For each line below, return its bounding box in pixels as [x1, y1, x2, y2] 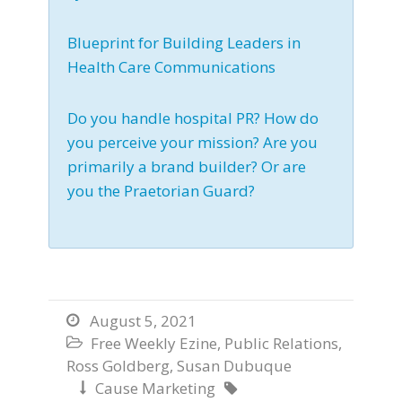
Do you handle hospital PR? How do [67, 108, 319, 129]
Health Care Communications [67, 57, 275, 78]
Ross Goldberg [66, 355, 170, 377]
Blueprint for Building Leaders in [67, 32, 301, 54]
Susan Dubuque [177, 355, 292, 377]
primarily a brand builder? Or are [67, 156, 306, 178]
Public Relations [224, 333, 338, 354]
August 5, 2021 [90, 310, 197, 332]
